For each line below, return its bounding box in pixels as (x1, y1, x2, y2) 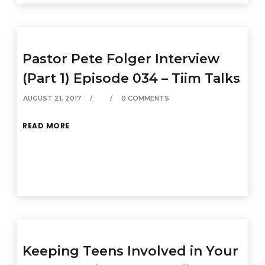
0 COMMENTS (121, 94, 170, 102)
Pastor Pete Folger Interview (22, 51, 220, 67)
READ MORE (22, 121, 70, 131)
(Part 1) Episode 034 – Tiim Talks (22, 70, 241, 86)
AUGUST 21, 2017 (23, 94, 82, 102)
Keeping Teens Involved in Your (22, 243, 239, 259)
